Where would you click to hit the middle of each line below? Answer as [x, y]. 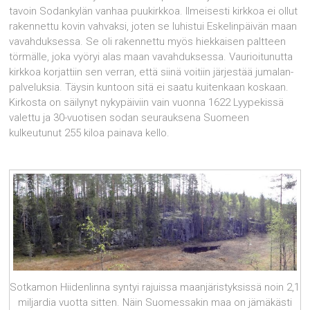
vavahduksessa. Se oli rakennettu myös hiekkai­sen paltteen [148, 42]
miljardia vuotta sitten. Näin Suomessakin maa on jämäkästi [155, 302]
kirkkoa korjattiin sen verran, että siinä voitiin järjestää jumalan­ [152, 72]
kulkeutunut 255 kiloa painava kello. [90, 133]
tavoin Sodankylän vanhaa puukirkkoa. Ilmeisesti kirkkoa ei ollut [154, 11]
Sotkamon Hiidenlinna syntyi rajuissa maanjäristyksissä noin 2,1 [155, 287]
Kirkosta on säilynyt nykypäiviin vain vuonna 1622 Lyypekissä [147, 102]
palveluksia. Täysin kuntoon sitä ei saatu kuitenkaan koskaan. [149, 87]
